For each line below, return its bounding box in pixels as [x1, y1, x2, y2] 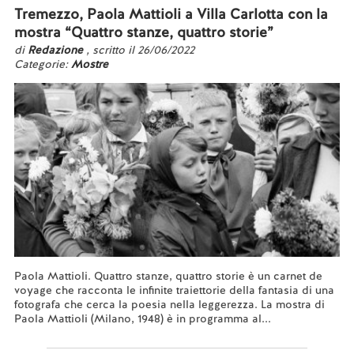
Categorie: [13, 57, 71, 71]
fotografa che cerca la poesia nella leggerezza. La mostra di [13, 297, 325, 311]
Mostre [70, 57, 108, 71]
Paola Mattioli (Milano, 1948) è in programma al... [13, 311, 271, 326]
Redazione [27, 43, 86, 57]
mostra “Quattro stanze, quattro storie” [13, 23, 273, 41]
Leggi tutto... [13, 326, 77, 340]
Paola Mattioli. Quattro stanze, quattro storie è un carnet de [13, 269, 322, 283]
